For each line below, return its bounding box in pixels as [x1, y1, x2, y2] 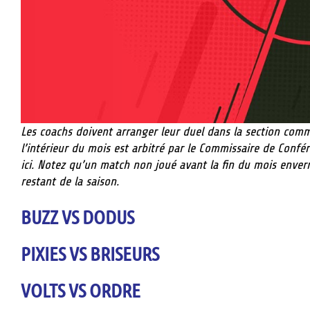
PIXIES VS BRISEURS [21, 241, 159, 264]
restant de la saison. [21, 174, 119, 189]
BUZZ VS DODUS [21, 205, 134, 228]
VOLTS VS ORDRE [21, 278, 140, 301]
